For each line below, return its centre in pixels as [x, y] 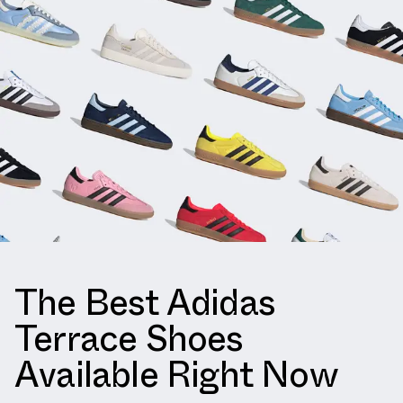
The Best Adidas [145, 302]
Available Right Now [176, 374]
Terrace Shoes [129, 338]
